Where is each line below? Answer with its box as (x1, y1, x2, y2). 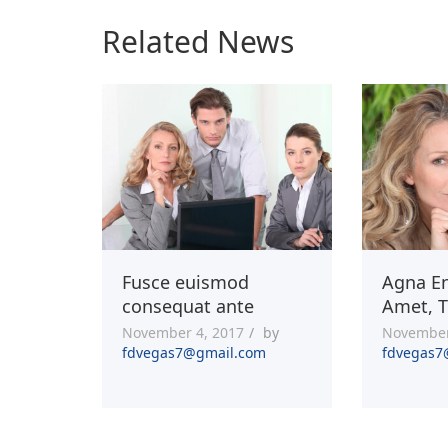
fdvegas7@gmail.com (122, 342, 266, 362)
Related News (102, 20, 294, 62)
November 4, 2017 (122, 322, 244, 342)
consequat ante (122, 293, 254, 318)
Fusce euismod (122, 269, 249, 294)
